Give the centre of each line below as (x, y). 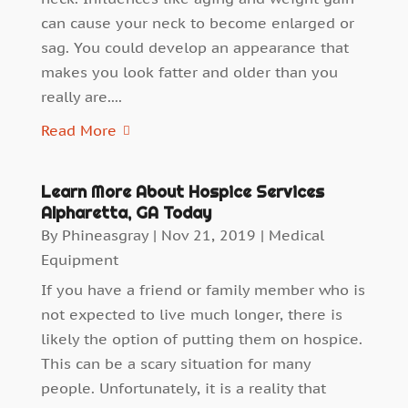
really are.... (81, 97)
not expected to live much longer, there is (191, 315)
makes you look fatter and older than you (189, 72)
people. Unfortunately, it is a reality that (183, 388)
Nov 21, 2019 (208, 235)
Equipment (79, 260)
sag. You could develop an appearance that (194, 48)
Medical (296, 235)
